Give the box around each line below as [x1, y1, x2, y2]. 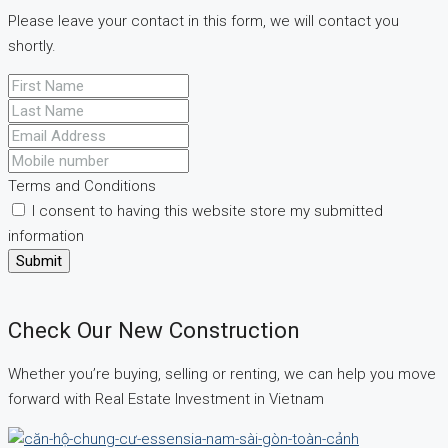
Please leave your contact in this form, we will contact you [8, 12, 399, 31]
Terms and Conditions [8, 177, 156, 196]
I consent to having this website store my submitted [28, 202, 383, 221]
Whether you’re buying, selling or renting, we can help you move [8, 364, 436, 383]
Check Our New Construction [8, 316, 300, 343]
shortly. [8, 37, 56, 56]
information [8, 227, 84, 246]
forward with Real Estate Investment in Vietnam [8, 389, 324, 408]
